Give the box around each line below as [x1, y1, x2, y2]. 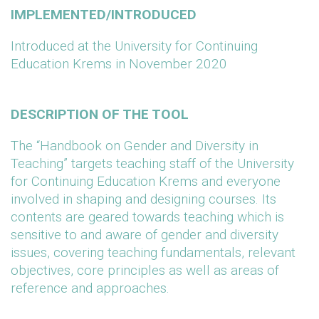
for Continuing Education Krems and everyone [11, 173, 281, 189]
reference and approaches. [11, 280, 169, 296]
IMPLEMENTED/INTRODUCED [11, 6, 197, 23]
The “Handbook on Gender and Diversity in [11, 137, 258, 154]
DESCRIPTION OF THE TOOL [11, 106, 189, 122]
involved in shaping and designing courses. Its [11, 191, 276, 207]
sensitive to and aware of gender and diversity [11, 226, 278, 243]
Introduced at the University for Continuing [11, 38, 258, 54]
